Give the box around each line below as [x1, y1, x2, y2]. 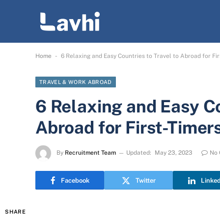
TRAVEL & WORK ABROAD [39, 79, 112, 85]
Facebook [60, 176, 89, 184]
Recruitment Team [65, 149, 116, 157]
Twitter [135, 176, 156, 184]
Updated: [126, 149, 151, 157]
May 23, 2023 [155, 149, 192, 157]
